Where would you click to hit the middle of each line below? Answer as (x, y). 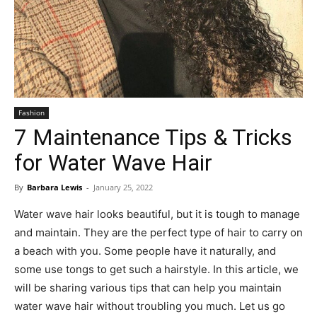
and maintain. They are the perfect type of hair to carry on (158, 232)
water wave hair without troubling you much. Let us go (150, 306)
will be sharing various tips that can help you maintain (148, 288)
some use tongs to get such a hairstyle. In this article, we (156, 269)
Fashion (31, 113)
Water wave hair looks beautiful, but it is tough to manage (157, 214)
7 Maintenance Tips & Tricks (153, 137)
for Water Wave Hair (113, 163)
